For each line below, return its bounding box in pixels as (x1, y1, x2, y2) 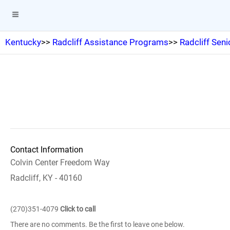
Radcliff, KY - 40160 (10, 173, 82, 183)
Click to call (60, 205, 95, 213)
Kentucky (5, 37, 41, 47)
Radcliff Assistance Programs (52, 37, 168, 47)
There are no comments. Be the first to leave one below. (10, 220, 185, 228)
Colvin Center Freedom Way (10, 158, 110, 167)
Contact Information (10, 145, 83, 155)
